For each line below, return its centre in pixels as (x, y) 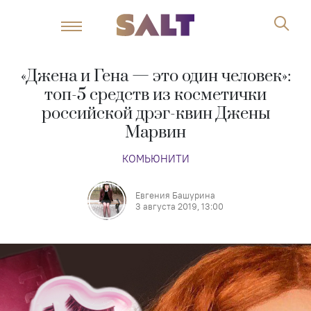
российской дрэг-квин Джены (155, 114)
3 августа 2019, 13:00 (179, 206)
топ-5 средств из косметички (155, 95)
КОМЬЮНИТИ (155, 159)
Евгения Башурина (175, 195)
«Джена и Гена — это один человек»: (155, 76)
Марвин (155, 133)
